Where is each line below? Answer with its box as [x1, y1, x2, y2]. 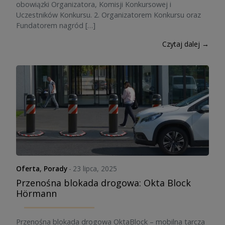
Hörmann [16, 187, 57, 199]
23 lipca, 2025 [73, 164, 118, 173]
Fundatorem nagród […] [16, 21, 95, 30]
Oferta [16, 164, 40, 173]
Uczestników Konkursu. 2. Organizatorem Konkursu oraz [16, 10, 201, 20]
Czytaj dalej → [162, 39, 209, 49]
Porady [44, 164, 67, 173]
